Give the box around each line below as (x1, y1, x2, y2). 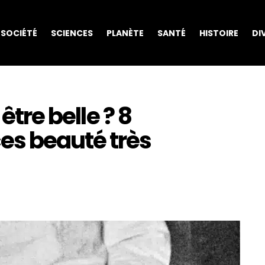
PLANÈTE (106, 27, 144, 39)
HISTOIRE (199, 27, 238, 39)
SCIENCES (50, 27, 93, 39)
